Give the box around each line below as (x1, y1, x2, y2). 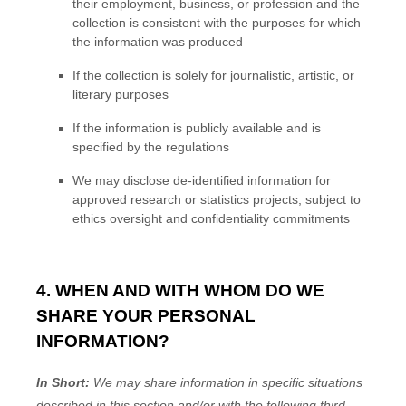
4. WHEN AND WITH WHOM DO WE (36, 281, 324, 301)
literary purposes (72, 86, 169, 101)
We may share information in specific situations (90, 375, 362, 391)
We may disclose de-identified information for (72, 172, 331, 188)
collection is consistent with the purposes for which (72, 14, 361, 30)
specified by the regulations (72, 139, 229, 154)
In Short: (36, 375, 90, 391)
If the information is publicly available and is (72, 120, 321, 135)
